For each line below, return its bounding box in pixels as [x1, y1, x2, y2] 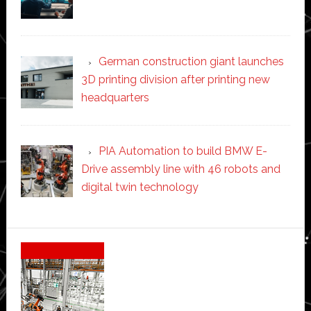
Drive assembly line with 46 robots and [81, 162, 280, 176]
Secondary [6, 228, 115, 253]
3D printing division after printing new [81, 72, 270, 86]
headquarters [81, 90, 149, 104]
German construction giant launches [98, 54, 284, 68]
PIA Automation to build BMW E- [98, 144, 267, 158]
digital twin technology [81, 180, 199, 194]
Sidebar [6, 253, 85, 278]
